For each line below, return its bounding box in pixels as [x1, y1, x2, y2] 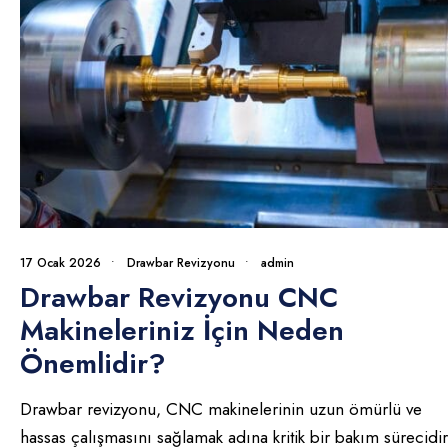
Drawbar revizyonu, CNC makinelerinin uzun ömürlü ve [20, 397, 422, 422]
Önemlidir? [20, 343, 166, 385]
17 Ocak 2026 [20, 254, 101, 273]
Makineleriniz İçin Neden [20, 310, 344, 352]
